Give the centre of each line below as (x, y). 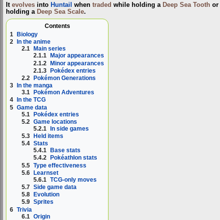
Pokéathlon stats (74, 158)
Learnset (46, 173)
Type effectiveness (60, 165)
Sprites (44, 202)
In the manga (35, 86)
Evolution (47, 195)
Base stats (66, 151)
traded (102, 5)
